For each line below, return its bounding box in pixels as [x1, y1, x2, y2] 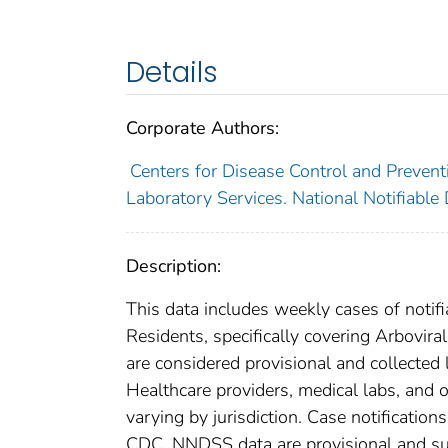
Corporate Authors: [126, 116, 279, 141]
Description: [126, 254, 221, 279]
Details [126, 53, 218, 93]
